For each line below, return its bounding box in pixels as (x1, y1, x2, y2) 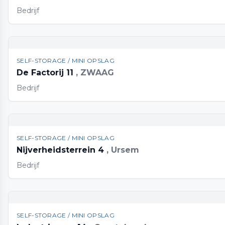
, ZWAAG (76, 68, 114, 77)
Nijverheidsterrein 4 (17, 145, 106, 155)
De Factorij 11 (17, 68, 76, 77)
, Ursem (106, 145, 139, 155)
